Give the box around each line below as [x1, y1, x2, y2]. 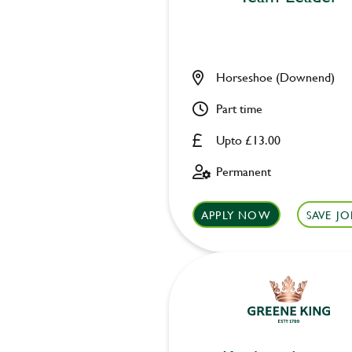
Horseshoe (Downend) [215, 68, 335, 86]
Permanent [215, 162, 271, 180]
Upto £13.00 [215, 130, 280, 148]
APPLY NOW [201, 206, 271, 223]
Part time [215, 99, 262, 117]
